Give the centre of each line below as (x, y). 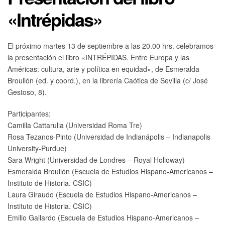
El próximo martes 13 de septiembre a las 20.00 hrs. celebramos (110, 45)
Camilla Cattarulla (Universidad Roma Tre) (75, 125)
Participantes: (29, 113)
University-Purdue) (37, 148)
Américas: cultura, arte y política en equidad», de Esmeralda (103, 69)
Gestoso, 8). (27, 92)
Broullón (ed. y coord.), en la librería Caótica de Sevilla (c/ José (108, 80)
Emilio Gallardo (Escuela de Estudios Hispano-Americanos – (103, 217)
